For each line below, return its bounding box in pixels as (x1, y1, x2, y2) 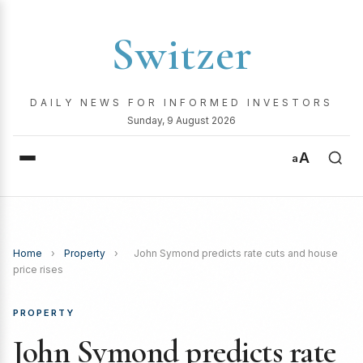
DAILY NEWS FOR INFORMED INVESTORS (30, 96, 333, 109)
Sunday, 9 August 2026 (127, 114, 236, 126)
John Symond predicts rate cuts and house (134, 247, 338, 259)
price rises (13, 263, 63, 275)
